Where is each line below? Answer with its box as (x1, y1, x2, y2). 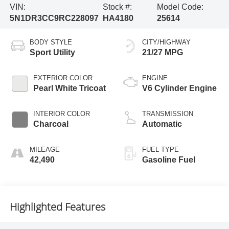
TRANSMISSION (142, 110, 193, 118)
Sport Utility (29, 48, 75, 57)
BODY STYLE (29, 38, 72, 47)
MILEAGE (29, 146, 60, 154)
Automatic (142, 120, 182, 129)
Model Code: (157, 2, 204, 11)
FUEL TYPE (142, 146, 179, 154)
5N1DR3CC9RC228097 (9, 13, 99, 22)
